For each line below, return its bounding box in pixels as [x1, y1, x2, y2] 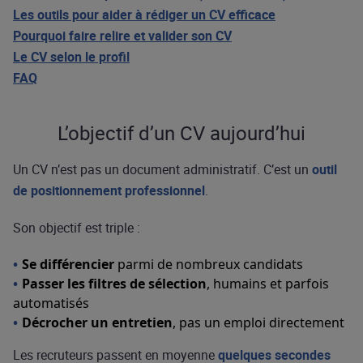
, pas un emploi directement [173, 314, 344, 331]
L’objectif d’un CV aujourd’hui [58, 120, 305, 146]
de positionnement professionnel [13, 181, 205, 199]
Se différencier [22, 255, 114, 273]
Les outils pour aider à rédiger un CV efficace [13, 6, 275, 23]
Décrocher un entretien [22, 314, 173, 331]
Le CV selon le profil [13, 48, 130, 66]
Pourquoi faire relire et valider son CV [13, 27, 232, 45]
